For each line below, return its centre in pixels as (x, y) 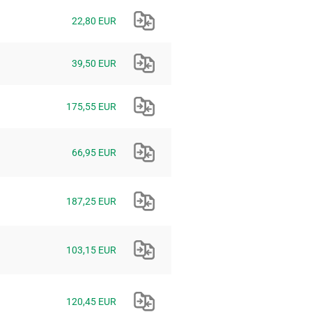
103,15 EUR (91, 250)
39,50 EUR (94, 64)
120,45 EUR (91, 302)
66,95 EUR (94, 153)
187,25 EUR (91, 202)
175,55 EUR (91, 107)
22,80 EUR (94, 21)
